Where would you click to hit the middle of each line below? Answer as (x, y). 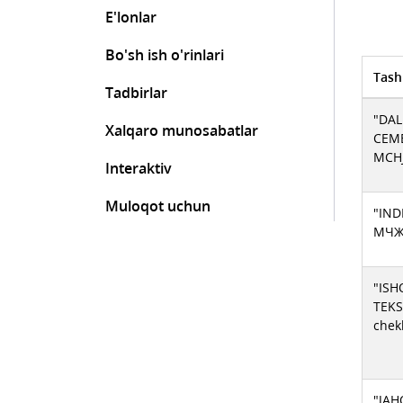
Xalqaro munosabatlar (182, 130)
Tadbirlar (136, 93)
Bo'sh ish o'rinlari (165, 55)
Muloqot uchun (158, 206)
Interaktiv (139, 168)
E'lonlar (131, 17)
